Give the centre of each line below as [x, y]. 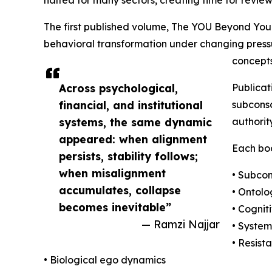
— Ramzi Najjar [181, 224]
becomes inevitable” [115, 207]
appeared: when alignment [133, 139]
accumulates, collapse [120, 190]
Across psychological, [118, 88]
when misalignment [112, 173]
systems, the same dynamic [135, 122]
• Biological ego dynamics [105, 260]
